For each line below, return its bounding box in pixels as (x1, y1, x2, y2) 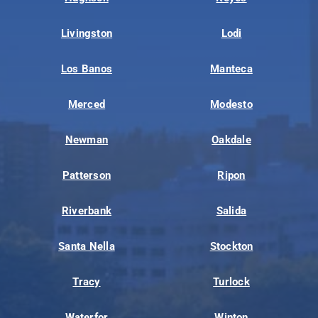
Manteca (210, 62, 253, 75)
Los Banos (60, 62, 113, 75)
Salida (216, 204, 247, 217)
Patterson (62, 168, 111, 182)
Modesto (210, 97, 253, 111)
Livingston (60, 26, 113, 40)
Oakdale (212, 133, 251, 146)
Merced (67, 97, 106, 111)
